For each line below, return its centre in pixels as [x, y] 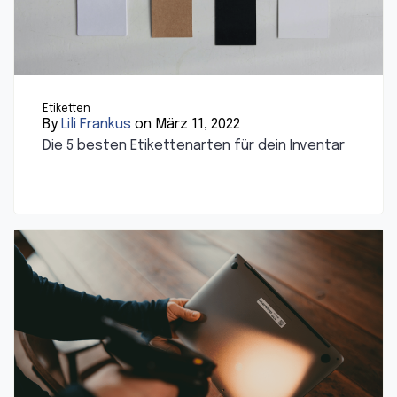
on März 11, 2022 [186, 125]
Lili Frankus [96, 125]
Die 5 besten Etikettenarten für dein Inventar [194, 146]
